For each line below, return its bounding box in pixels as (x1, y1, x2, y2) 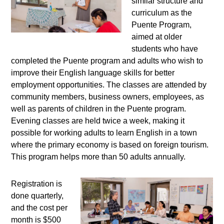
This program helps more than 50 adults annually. (11, 152, 186, 161)
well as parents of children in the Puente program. (11, 104, 186, 113)
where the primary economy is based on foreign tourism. (11, 140, 209, 149)
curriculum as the (131, 8, 192, 17)
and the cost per (11, 203, 68, 212)
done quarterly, (11, 191, 64, 200)
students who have (131, 44, 198, 53)
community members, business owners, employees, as (11, 92, 204, 101)
